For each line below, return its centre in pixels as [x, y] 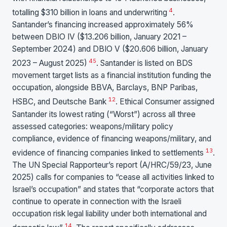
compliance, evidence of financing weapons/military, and [112, 138]
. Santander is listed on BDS [144, 63]
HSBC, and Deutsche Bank [60, 102]
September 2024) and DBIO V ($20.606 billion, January [110, 49]
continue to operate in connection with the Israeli [97, 201]
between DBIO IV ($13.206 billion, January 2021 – [99, 37]
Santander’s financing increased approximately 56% [103, 25]
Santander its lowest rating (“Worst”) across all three [104, 114]
